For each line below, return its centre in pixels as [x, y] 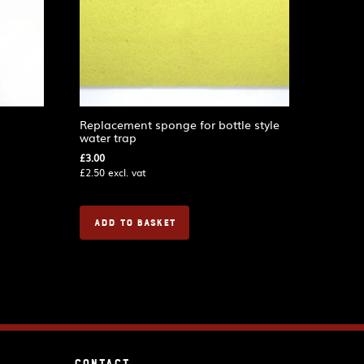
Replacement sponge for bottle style [180, 124]
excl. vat [126, 172]
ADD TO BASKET [135, 222]
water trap [108, 137]
